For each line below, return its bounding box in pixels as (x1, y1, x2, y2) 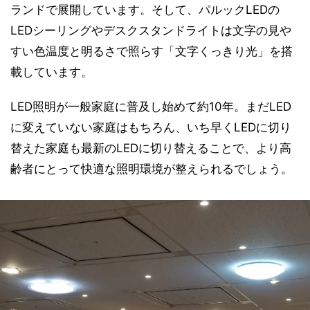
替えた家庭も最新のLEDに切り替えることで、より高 (10, 141, 291, 155)
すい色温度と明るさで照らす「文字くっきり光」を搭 (10, 44, 293, 58)
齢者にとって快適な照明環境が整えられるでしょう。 (10, 162, 293, 176)
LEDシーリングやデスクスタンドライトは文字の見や (10, 24, 291, 37)
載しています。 (10, 65, 93, 79)
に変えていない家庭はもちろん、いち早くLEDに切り (10, 120, 291, 134)
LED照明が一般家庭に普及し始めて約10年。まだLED (10, 100, 291, 113)
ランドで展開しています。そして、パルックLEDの (10, 3, 280, 17)
